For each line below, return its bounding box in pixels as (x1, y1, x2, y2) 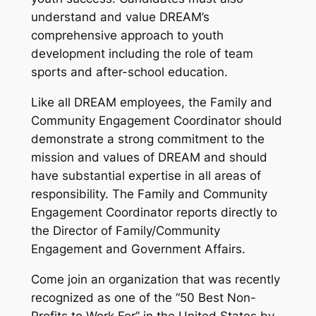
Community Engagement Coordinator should (30, 113, 282, 128)
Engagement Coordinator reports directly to (30, 205, 277, 219)
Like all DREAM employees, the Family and (30, 95, 272, 109)
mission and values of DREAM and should (30, 150, 267, 164)
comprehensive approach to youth (30, 28, 224, 43)
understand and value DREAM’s (30, 10, 209, 25)
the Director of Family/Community (30, 223, 220, 238)
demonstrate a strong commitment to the (30, 131, 265, 146)
